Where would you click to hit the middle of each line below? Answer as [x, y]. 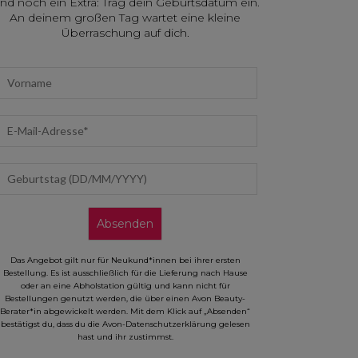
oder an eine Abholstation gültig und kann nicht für [125, 285]
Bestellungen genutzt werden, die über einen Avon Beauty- [125, 298]
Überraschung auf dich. [125, 32]
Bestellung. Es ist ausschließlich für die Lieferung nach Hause [125, 272]
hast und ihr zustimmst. [125, 336]
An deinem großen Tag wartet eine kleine [125, 17]
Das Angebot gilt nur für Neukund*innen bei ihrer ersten [125, 260]
